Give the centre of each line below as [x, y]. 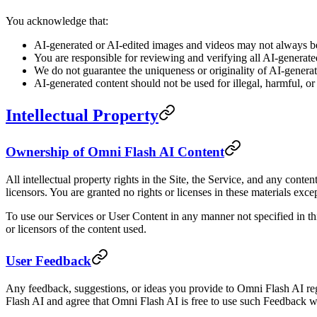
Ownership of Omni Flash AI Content [115, 151]
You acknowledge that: [57, 21]
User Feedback [48, 261]
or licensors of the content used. [76, 229]
